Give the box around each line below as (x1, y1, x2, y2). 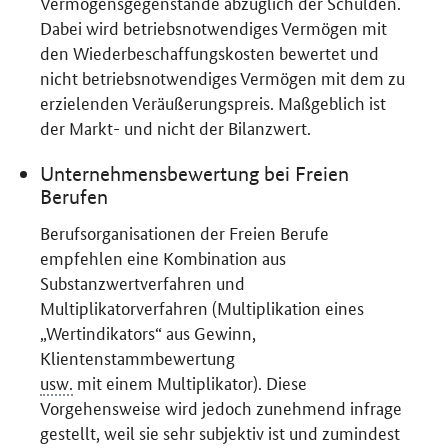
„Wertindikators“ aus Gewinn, (40, 319, 257, 344)
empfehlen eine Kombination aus (40, 244, 287, 269)
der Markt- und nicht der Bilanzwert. (40, 114, 312, 139)
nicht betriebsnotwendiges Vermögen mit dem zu (40, 64, 406, 89)
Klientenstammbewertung (40, 344, 236, 369)
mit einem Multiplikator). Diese (73, 369, 308, 394)
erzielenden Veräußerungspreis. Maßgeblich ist (40, 89, 387, 114)
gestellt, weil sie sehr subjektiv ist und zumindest (40, 419, 401, 444)
